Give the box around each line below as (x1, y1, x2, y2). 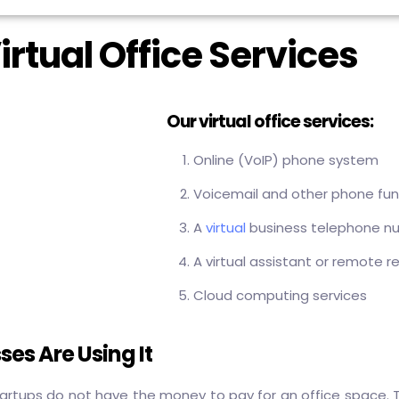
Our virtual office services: (166, 110, 373, 134)
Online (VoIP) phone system (192, 151, 379, 169)
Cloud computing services (192, 286, 367, 305)
